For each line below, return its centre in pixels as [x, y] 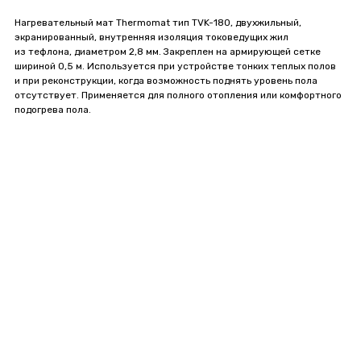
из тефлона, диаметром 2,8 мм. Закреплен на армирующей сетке [168, 51]
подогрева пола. [53, 109]
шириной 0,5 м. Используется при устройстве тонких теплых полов [175, 66]
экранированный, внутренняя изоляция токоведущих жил [151, 37]
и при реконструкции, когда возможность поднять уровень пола [166, 80]
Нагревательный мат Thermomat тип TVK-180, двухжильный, [158, 22]
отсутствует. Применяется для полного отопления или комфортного [178, 95]
